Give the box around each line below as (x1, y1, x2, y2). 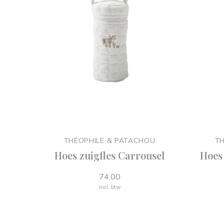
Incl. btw (98, 183, 120, 190)
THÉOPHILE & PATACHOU (63, 136, 155, 145)
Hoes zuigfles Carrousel (54, 148, 164, 162)
